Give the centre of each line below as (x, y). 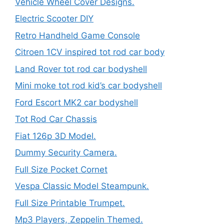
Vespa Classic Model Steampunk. (82, 186)
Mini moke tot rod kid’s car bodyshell (88, 85)
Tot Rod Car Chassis (56, 119)
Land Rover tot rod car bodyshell (81, 69)
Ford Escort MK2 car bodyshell (76, 102)
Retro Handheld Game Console (77, 35)
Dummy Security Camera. (66, 152)
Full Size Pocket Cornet (61, 169)
